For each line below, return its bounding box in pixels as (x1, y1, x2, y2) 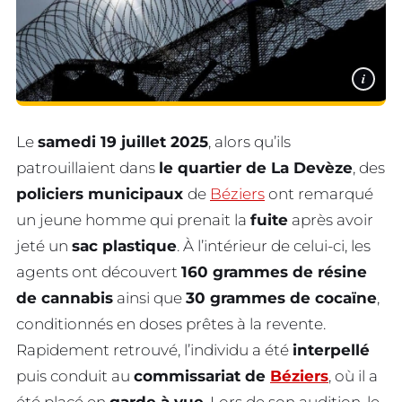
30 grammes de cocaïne (186, 288, 377, 307)
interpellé (293, 340, 370, 359)
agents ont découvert (16, 262, 181, 281)
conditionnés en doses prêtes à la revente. (16, 314, 326, 333)
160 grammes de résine (181, 262, 367, 281)
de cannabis (16, 288, 113, 307)
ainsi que (113, 288, 186, 307)
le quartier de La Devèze (159, 158, 353, 177)
